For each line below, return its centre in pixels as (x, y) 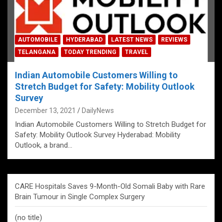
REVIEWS (174, 40)
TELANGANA (37, 52)
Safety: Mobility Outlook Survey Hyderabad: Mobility (98, 135)
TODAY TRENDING (90, 52)
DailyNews (98, 111)
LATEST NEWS (132, 40)
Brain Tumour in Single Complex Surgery (80, 197)
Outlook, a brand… (44, 145)
